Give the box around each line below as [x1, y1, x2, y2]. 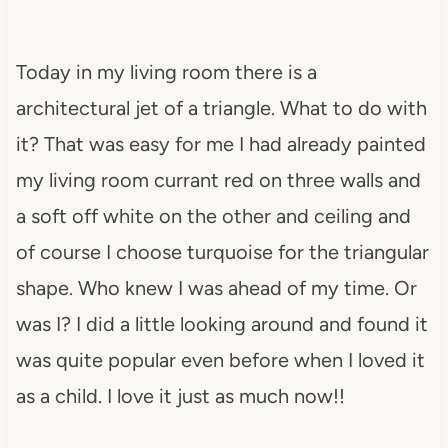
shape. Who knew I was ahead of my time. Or [15, 275, 417, 300]
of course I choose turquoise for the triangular [15, 239, 429, 264]
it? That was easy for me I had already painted [15, 131, 426, 156]
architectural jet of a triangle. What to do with [15, 95, 427, 120]
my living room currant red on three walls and [15, 167, 421, 192]
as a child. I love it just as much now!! [15, 383, 345, 408]
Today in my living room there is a [15, 59, 317, 84]
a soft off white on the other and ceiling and [15, 203, 411, 228]
